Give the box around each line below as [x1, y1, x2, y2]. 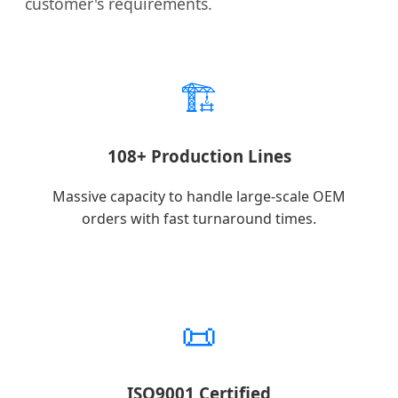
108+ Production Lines [107, 145, 291, 168]
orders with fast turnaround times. [82, 208, 316, 228]
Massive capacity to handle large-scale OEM [52, 186, 346, 206]
